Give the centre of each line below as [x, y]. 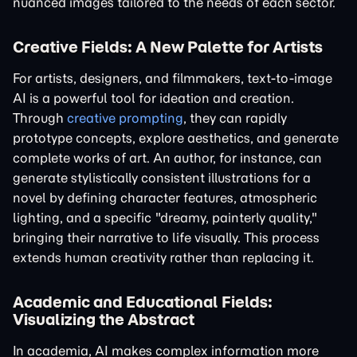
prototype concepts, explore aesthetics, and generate [176, 138]
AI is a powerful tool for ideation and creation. [153, 98]
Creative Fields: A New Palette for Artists [168, 47]
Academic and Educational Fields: [143, 302]
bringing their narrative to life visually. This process [166, 237]
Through [40, 118]
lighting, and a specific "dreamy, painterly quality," [165, 218]
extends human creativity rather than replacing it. [163, 257]
